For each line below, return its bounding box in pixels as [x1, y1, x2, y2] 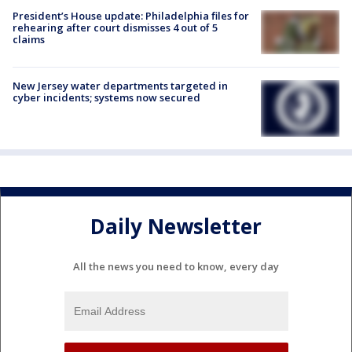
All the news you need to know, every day [73, 258, 279, 273]
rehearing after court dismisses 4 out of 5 [13, 20, 218, 35]
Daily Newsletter [90, 211, 262, 240]
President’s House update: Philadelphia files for [13, 8, 249, 23]
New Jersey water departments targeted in [13, 79, 228, 93]
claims [13, 31, 45, 46]
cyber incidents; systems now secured [13, 90, 200, 104]
